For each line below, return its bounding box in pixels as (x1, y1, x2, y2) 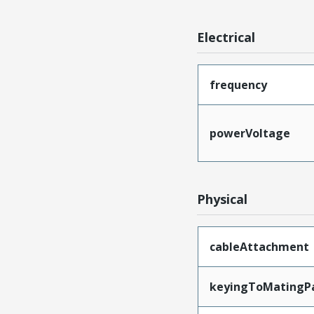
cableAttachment (209, 239, 309, 255)
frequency (209, 77, 267, 93)
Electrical (197, 29, 256, 46)
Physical (197, 191, 248, 208)
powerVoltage (209, 125, 290, 142)
